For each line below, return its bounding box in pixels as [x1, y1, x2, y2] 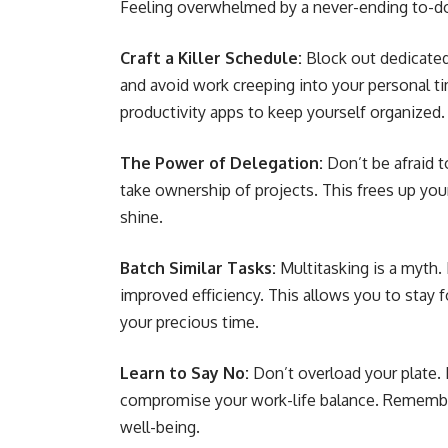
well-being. [120, 417, 200, 437]
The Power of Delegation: [120, 153, 323, 173]
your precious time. [120, 312, 259, 332]
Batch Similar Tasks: [120, 258, 276, 278]
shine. [120, 207, 167, 227]
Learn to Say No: [120, 363, 249, 383]
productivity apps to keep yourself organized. [120, 102, 445, 122]
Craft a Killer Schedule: [120, 48, 302, 68]
